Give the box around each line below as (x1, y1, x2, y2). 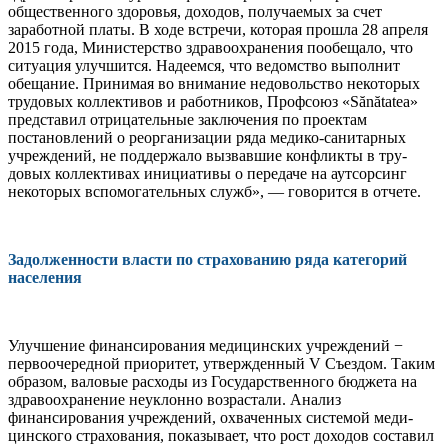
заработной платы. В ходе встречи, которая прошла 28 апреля (8, 20, 428, 38)
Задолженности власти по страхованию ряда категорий (8, 250, 407, 268)
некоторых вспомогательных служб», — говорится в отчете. (8, 182, 421, 200)
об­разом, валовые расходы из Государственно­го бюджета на (8, 372, 417, 390)
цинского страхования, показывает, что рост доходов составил (8, 426, 434, 444)
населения (8, 268, 82, 286)
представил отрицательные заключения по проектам (8, 110, 367, 128)
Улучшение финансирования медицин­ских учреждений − (8, 336, 403, 354)
